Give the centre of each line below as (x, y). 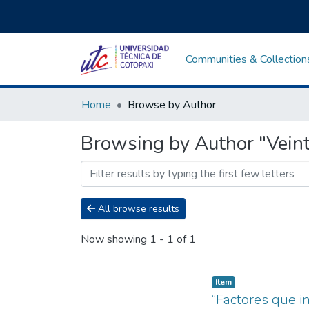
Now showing (115, 240)
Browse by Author (172, 105)
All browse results (137, 209)
